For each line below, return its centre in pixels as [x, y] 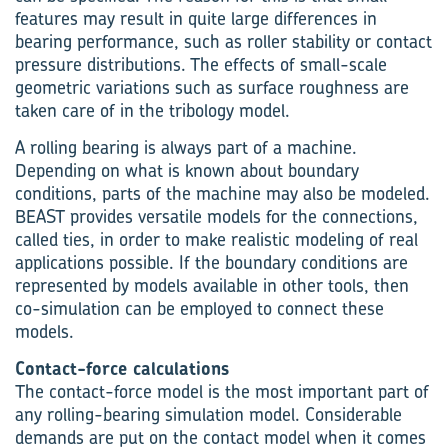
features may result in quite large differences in [196, 18]
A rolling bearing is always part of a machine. [186, 147]
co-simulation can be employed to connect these [199, 308]
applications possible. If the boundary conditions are [211, 262]
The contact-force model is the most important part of [222, 391]
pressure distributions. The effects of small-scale [201, 64]
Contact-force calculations [122, 368]
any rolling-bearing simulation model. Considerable [208, 414]
